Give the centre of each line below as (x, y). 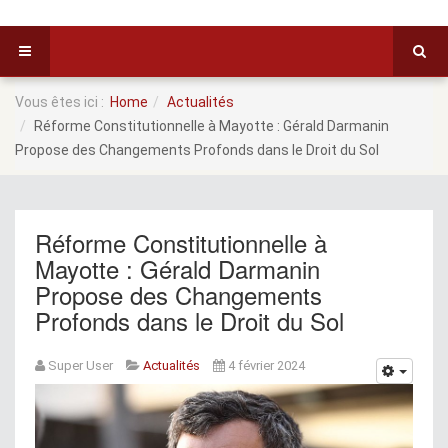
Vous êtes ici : (62, 102)
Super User (80, 365)
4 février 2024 (266, 365)
